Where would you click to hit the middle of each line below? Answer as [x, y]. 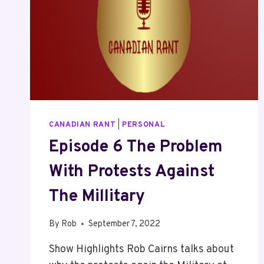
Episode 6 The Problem [136, 147]
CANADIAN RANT [82, 125]
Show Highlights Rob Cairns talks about [141, 249]
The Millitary [97, 197]
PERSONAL [144, 125]
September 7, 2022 [125, 224]
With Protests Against [132, 172]
